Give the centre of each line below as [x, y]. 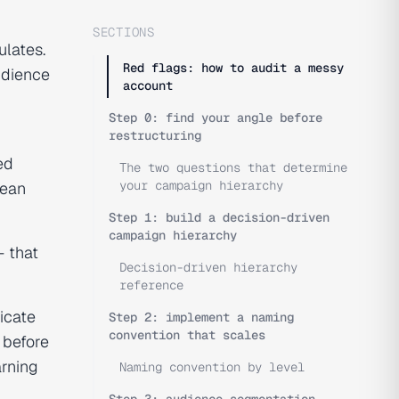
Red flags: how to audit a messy [233, 68]
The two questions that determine [233, 167]
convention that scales [187, 335]
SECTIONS [124, 32]
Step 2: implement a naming [201, 317]
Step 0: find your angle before [216, 118]
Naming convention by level [212, 367]
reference [151, 285]
